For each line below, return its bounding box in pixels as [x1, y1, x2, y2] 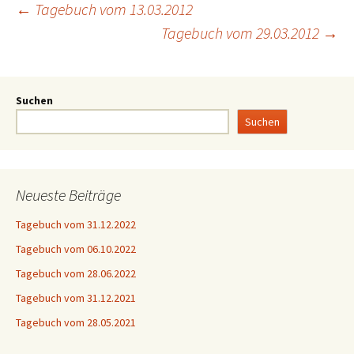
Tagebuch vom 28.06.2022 [16, 266, 136, 281]
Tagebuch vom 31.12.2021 [16, 291, 136, 305]
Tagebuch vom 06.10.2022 [16, 242, 136, 256]
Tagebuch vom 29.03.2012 [161, 23, 322, 43]
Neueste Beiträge [16, 185, 121, 205]
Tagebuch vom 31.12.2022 [16, 217, 136, 232]
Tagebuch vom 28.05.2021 [16, 315, 136, 330]
